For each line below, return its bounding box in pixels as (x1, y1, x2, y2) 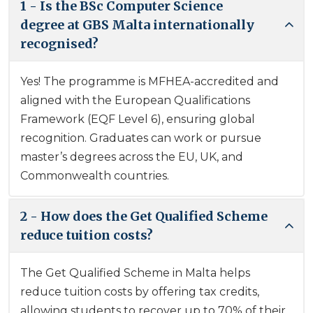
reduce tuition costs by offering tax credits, (20, 284, 259, 298)
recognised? (20, 35, 99, 52)
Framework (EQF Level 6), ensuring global (20, 112, 255, 126)
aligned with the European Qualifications (20, 93, 250, 107)
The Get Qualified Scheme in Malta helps (20, 265, 250, 279)
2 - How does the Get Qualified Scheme (20, 208, 268, 224)
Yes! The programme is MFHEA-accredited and (20, 74, 279, 88)
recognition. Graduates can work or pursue (20, 131, 261, 145)
